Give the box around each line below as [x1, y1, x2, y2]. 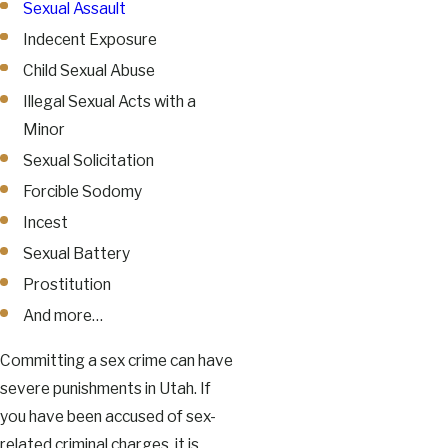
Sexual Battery [23, 244, 131, 264]
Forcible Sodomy [23, 181, 143, 201]
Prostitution [23, 275, 112, 295]
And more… [23, 306, 104, 326]
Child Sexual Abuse [23, 60, 156, 80]
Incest [23, 213, 69, 233]
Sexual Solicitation [23, 150, 155, 170]
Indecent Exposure [23, 29, 158, 49]
